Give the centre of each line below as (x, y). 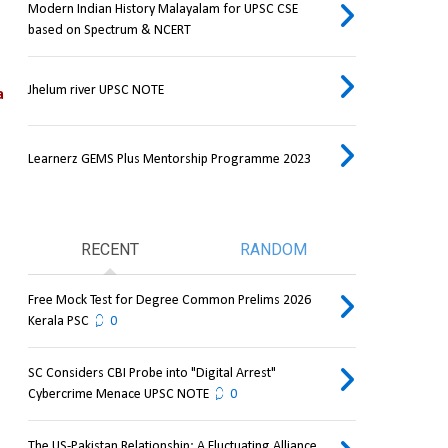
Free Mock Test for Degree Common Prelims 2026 (169, 301)
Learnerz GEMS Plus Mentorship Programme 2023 (169, 160)
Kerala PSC (58, 322)
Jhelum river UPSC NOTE (95, 91)
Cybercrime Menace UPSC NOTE (118, 395)
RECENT (109, 250)
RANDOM (274, 250)
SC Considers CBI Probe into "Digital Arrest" (151, 374)
